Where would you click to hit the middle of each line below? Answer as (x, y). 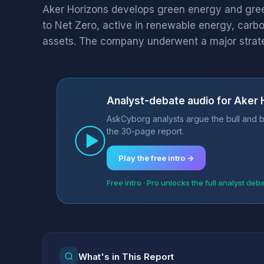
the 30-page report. (145, 131)
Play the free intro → (156, 158)
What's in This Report (126, 256)
